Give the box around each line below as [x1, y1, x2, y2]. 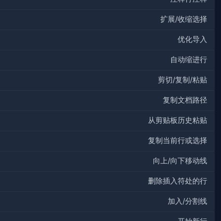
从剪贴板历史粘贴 [148, 116, 207, 125]
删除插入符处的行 [148, 177, 207, 186]
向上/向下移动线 [153, 156, 207, 166]
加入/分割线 [168, 197, 207, 206]
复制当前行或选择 [148, 136, 207, 146]
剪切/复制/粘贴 [158, 75, 207, 85]
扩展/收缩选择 [160, 15, 207, 24]
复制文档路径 [163, 96, 207, 105]
